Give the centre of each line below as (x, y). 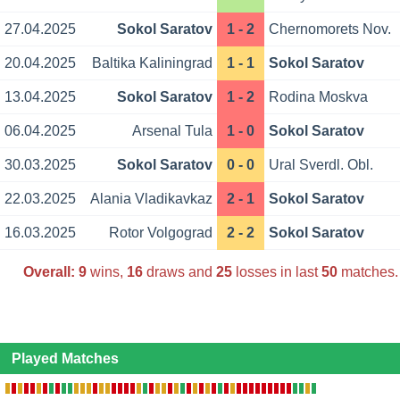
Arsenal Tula (172, 131)
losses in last (276, 271)
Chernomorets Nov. (330, 29)
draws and (179, 271)
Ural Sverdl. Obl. (321, 165)
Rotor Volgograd (160, 233)
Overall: (49, 271)
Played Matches (65, 359)
